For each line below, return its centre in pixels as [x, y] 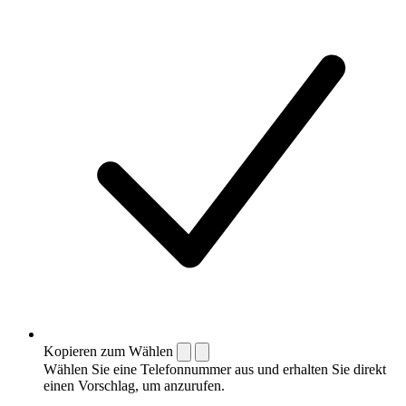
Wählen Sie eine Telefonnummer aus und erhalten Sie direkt [215, 369]
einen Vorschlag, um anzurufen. [134, 385]
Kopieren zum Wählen [108, 351]
